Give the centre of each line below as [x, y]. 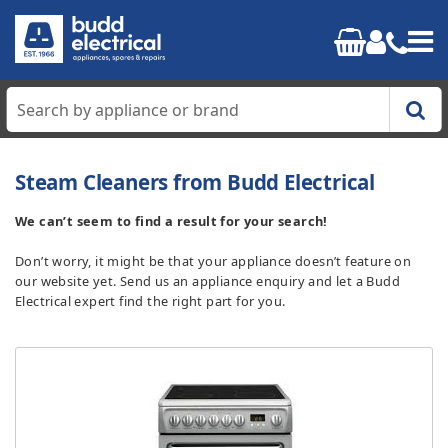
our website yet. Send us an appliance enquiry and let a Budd [207, 281]
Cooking [79, 210]
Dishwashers [94, 363]
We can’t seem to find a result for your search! [171, 221]
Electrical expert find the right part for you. [150, 301]
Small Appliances [109, 414]
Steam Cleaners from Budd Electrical [195, 182]
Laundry [79, 312]
